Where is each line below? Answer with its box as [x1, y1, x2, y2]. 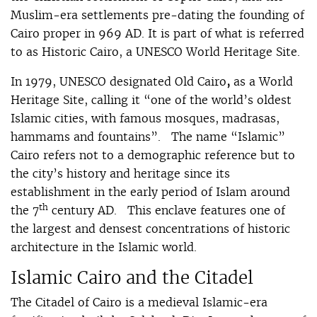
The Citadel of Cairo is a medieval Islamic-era [11, 294, 267, 310]
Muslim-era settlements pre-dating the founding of [11, 6, 304, 23]
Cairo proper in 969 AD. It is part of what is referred [11, 25, 304, 41]
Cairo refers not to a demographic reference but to [11, 146, 295, 163]
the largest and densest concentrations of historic [11, 220, 290, 236]
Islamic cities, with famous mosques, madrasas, [11, 110, 279, 126]
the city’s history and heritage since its [11, 165, 230, 181]
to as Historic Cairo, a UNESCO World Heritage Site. [11, 43, 300, 59]
